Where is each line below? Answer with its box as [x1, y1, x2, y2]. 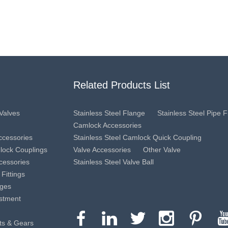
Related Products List [73, 79, 170, 91]
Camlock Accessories [73, 121, 141, 129]
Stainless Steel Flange [73, 108, 145, 117]
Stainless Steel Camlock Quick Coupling [73, 133, 202, 141]
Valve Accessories [73, 145, 131, 154]
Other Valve [143, 145, 181, 154]
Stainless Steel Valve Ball [73, 157, 154, 166]
